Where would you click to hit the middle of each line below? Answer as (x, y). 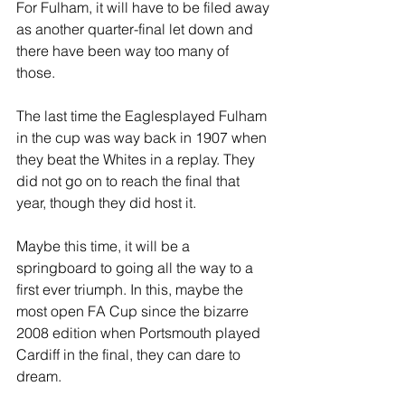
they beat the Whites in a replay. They (137, 159)
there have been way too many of (124, 51)
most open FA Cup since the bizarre (134, 311)
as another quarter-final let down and (137, 29)
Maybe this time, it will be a (105, 246)
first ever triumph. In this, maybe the (132, 289)
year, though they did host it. (108, 202)
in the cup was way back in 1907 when (143, 137)
